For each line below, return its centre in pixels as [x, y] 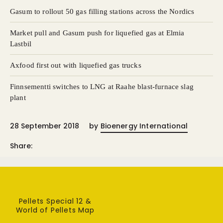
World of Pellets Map [55, 210]
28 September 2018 [45, 126]
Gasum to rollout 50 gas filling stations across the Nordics [102, 11]
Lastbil [21, 44]
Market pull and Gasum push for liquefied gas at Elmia [97, 33]
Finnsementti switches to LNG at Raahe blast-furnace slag [102, 87]
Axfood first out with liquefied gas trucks [76, 65]
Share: [21, 146]
